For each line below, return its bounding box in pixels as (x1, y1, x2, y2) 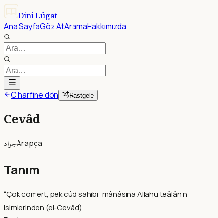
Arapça (17, 137, 42, 148)
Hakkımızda (87, 21, 126, 32)
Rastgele (69, 92, 94, 99)
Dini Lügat (18, 10, 57, 21)
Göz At (40, 21, 64, 32)
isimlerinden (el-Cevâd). (4, 202, 84, 213)
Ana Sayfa (4, 21, 40, 32)
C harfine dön (11, 90, 58, 100)
